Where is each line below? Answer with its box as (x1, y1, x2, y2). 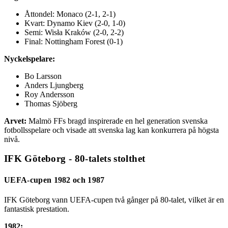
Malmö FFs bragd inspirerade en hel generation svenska (26, 116, 208, 125)
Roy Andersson (24, 90, 74, 99)
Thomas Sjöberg (24, 99, 77, 108)
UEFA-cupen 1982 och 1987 (4, 175, 105, 184)
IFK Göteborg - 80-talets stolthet (4, 153, 146, 164)
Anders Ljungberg (24, 80, 83, 90)
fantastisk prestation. (4, 204, 69, 213)
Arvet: (4, 116, 26, 125)
